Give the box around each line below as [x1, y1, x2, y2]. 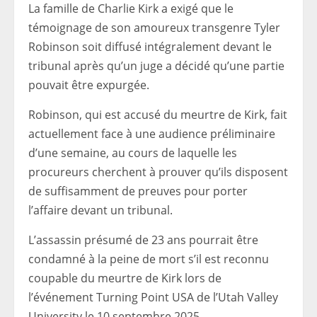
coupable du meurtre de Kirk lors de [28, 270, 221, 287]
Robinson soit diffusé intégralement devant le [28, 39, 272, 55]
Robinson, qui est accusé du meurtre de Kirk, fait [28, 107, 287, 123]
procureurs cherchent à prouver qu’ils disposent [28, 164, 288, 180]
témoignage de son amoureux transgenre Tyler [28, 20, 280, 36]
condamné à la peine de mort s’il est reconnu [28, 251, 269, 267]
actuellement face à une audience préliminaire [28, 126, 275, 142]
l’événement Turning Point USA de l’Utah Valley [28, 289, 278, 306]
